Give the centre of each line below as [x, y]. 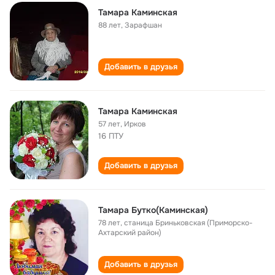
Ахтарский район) [130, 233]
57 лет [109, 124]
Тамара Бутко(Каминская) [153, 210]
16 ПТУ [111, 136]
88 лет [110, 25]
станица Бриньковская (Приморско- [188, 223]
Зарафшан [143, 25]
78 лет [109, 223]
